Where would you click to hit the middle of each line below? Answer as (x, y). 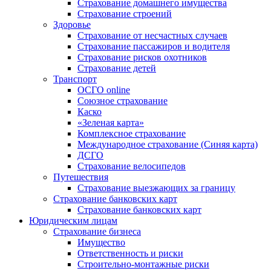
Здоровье (72, 24)
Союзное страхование (122, 100)
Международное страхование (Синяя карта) (168, 144)
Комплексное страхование (132, 133)
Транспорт (75, 79)
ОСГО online (104, 90)
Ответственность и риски (130, 253)
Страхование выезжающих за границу (156, 188)
